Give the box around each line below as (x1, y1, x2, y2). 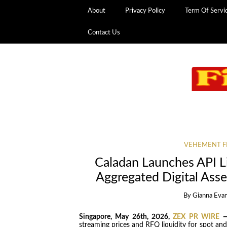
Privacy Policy (125, 7, 166, 14)
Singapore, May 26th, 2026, (79, 213, 173, 220)
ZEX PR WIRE (173, 213, 220, 220)
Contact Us (88, 29, 121, 36)
